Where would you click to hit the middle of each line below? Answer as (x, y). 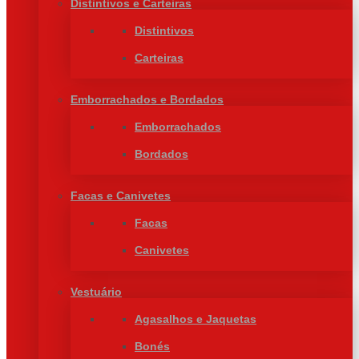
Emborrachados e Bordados (147, 99)
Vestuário (96, 292)
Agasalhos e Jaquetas (196, 319)
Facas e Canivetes (121, 196)
